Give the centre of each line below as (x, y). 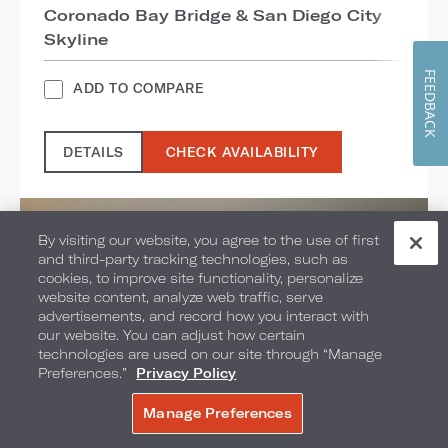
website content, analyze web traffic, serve (181, 297)
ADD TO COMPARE (138, 88)
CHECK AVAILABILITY (242, 151)
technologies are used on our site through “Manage (210, 354)
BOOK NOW (224, 420)
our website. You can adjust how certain (172, 335)
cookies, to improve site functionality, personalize (201, 278)
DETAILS (93, 151)
